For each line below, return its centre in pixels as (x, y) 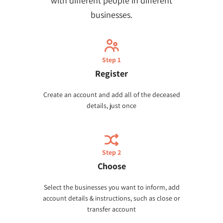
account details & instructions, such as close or (111, 198)
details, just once (111, 105)
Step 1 (111, 59)
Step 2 (111, 153)
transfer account (111, 209)
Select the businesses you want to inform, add (111, 187)
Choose (111, 166)
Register (111, 73)
